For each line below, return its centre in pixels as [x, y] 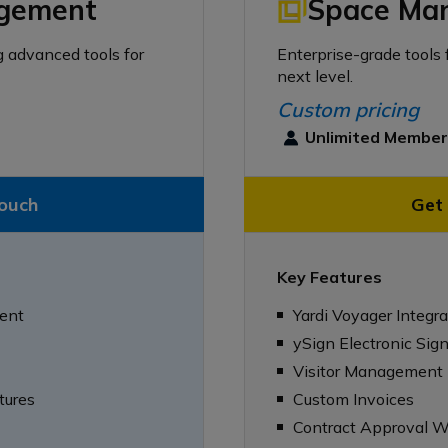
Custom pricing [348, 109]
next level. [315, 75]
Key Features [329, 276]
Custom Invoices [353, 398]
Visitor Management [368, 370]
